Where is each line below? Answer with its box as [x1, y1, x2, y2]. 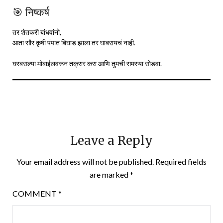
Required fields [155, 156, 207, 166]
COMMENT [12, 188, 58, 198]
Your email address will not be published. [16, 156, 154, 166]
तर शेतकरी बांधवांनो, [12, 27, 61, 36]
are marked [90, 169, 130, 179]
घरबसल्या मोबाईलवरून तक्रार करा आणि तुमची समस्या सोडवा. [12, 59, 162, 68]
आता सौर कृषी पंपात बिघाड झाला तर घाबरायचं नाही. [12, 38, 135, 47]
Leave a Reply [70, 132, 153, 148]
